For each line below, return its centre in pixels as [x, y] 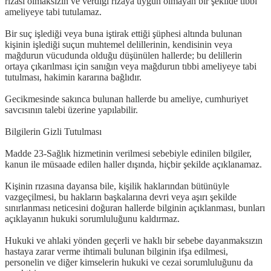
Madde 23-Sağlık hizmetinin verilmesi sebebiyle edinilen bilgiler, [128, 153]
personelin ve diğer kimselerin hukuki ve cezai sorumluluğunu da [129, 262]
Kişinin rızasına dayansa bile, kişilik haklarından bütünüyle [117, 186]
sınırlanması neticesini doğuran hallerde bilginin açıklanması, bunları [135, 207]
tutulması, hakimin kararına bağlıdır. [73, 77]
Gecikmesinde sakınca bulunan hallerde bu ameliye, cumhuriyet [126, 99]
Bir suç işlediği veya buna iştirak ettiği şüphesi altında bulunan [123, 33]
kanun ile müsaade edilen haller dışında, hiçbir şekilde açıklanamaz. [133, 164]
